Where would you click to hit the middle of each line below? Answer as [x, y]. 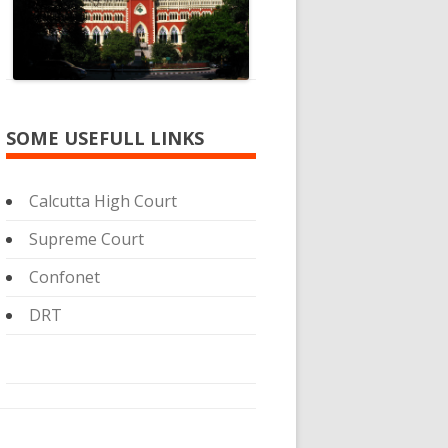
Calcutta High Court [103, 201]
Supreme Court [87, 239]
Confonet [65, 277]
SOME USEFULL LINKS [105, 138]
